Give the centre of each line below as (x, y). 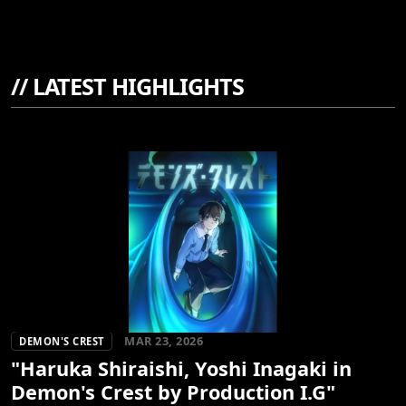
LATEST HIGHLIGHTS (135, 87)
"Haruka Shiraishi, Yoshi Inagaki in (181, 369)
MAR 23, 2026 (164, 341)
